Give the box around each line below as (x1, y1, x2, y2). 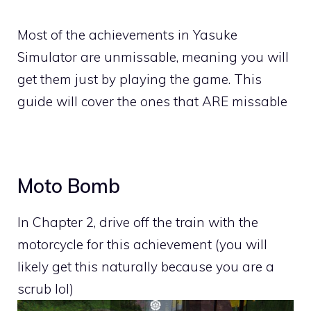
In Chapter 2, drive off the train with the (17, 213, 258, 230)
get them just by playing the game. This (17, 70, 262, 87)
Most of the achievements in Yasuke (17, 26, 237, 43)
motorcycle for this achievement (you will (17, 235, 267, 253)
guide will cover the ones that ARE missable (17, 92, 287, 110)
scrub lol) (17, 280, 74, 297)
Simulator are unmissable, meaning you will (17, 48, 289, 65)
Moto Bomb (17, 173, 120, 198)
